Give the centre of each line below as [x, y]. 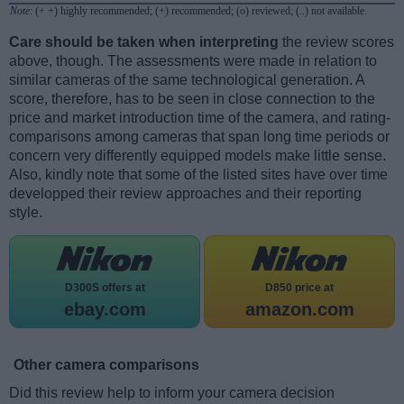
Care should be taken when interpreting [144, 42]
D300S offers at [105, 288]
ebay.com [105, 310]
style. [26, 213]
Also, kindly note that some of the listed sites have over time [198, 175]
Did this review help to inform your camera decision [172, 393]
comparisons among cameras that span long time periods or [199, 137]
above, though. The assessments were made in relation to [193, 61]
